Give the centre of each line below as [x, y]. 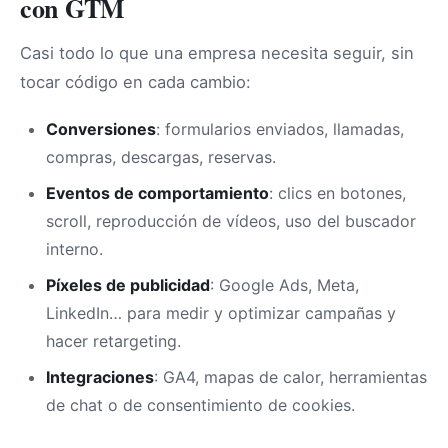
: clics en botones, [337, 192]
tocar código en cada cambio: [135, 81]
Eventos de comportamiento [157, 192]
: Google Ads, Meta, [284, 284]
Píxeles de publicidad [128, 284]
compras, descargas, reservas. [161, 156]
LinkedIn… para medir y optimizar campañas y [221, 312]
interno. [74, 248]
